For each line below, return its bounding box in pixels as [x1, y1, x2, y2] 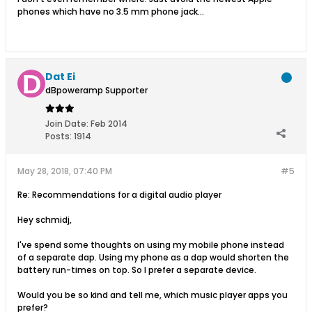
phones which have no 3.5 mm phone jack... [17, 6, 204, 17]
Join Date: [45, 118, 88, 130]
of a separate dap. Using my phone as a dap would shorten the [17, 251, 289, 263]
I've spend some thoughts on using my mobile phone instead [17, 239, 284, 251]
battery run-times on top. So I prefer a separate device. [17, 264, 256, 276]
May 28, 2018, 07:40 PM [17, 165, 112, 177]
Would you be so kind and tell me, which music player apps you [17, 289, 288, 301]
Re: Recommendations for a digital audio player [17, 189, 221, 201]
